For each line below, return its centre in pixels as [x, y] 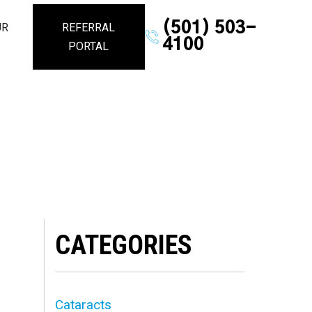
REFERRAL [89, 28]
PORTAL [89, 46]
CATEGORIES [124, 245]
